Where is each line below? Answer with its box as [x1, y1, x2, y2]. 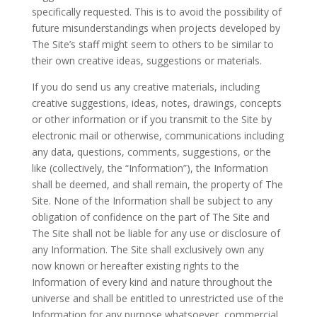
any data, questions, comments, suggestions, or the [31, 145, 271, 159]
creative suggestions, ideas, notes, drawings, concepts [31, 96, 282, 110]
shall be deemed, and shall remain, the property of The [31, 178, 283, 192]
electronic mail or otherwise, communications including [31, 129, 284, 143]
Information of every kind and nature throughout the [31, 275, 272, 289]
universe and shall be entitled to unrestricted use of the [31, 292, 284, 306]
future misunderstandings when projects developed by [31, 21, 280, 35]
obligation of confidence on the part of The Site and [31, 210, 270, 224]
